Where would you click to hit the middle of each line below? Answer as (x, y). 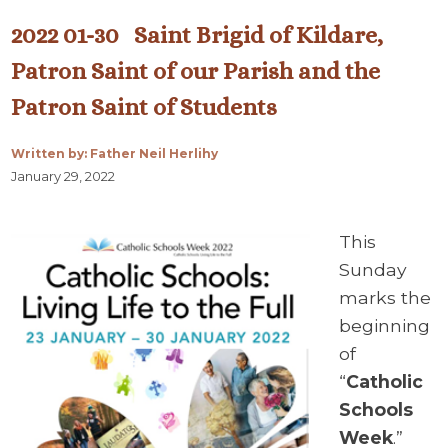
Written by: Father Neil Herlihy (115, 154)
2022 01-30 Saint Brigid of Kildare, (197, 35)
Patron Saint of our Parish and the (196, 71)
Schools (375, 409)
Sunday (372, 269)
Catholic (384, 381)
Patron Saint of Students (144, 107)
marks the (384, 297)
